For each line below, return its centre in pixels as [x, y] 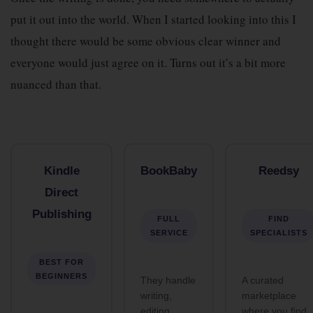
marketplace [269, 296]
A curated [263, 280]
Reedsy [279, 171]
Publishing [61, 214]
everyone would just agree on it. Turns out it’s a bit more [148, 63]
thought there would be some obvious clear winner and [146, 41]
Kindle [61, 171]
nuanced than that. [56, 84]
